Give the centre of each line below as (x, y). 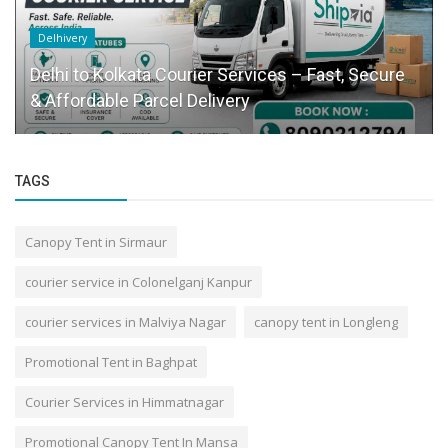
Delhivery (62, 37)
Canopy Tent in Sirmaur (96, 241)
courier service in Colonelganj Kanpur (138, 281)
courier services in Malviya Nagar (125, 321)
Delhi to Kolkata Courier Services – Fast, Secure (217, 74)
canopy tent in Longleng (326, 321)
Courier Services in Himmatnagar (124, 401)
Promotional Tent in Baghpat (111, 361)
